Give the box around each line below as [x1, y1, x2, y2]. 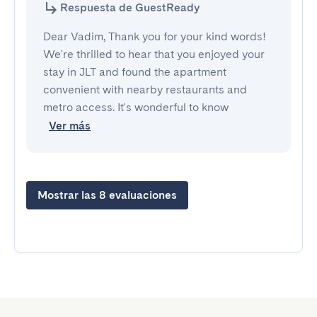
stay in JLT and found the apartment [43, 65, 226, 79]
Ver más [49, 119, 91, 132]
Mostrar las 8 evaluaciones [38, 188, 177, 202]
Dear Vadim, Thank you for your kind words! [43, 30, 266, 43]
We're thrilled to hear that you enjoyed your [43, 47, 265, 61]
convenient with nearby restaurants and [43, 83, 247, 96]
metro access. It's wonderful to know [43, 100, 229, 114]
